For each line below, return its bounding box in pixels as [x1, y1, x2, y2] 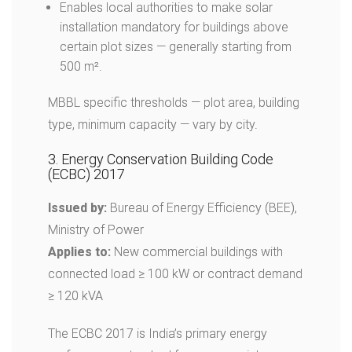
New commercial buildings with [111, 244, 283, 259]
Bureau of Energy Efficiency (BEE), [107, 200, 297, 215]
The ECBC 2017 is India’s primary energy [48, 326, 267, 341]
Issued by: [48, 200, 107, 215]
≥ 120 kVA [48, 288, 103, 303]
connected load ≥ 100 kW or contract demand [48, 266, 302, 281]
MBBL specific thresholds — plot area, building [48, 95, 299, 110]
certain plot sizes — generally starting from [60, 39, 291, 54]
